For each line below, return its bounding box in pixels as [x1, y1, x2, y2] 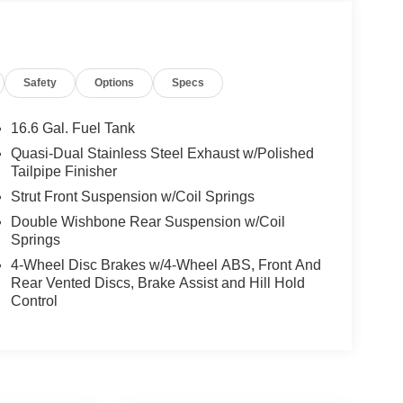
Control [10, 293, 58, 309]
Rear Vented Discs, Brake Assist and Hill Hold [10, 275, 305, 291]
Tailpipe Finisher [10, 164, 117, 180]
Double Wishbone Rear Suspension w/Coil [10, 214, 285, 230]
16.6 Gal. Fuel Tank [10, 121, 135, 137]
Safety [23, 76, 58, 90]
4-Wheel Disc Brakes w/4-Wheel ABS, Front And [10, 257, 321, 273]
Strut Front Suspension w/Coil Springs [10, 189, 255, 205]
